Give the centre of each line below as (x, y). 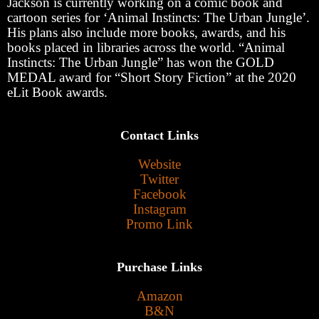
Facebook (159, 194)
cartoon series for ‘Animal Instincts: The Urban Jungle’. (158, 17)
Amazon (159, 296)
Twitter (159, 179)
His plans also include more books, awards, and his (146, 32)
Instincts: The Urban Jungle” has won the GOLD (141, 62)
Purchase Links (159, 267)
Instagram (159, 209)
